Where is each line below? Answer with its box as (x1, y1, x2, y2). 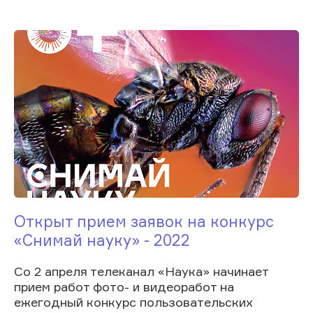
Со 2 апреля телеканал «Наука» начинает (14, 263, 268, 279)
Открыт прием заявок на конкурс (14, 211, 274, 231)
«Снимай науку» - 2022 (14, 230, 190, 249)
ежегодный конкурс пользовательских (14, 293, 253, 310)
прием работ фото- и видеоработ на (14, 278, 234, 294)
